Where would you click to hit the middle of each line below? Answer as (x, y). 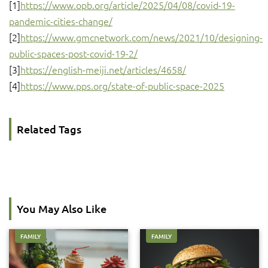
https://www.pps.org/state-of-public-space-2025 (122, 86)
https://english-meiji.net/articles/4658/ (103, 69)
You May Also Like (62, 208)
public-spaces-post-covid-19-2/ (73, 53)
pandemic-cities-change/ (61, 21)
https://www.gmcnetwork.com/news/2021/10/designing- (141, 37)
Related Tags (49, 129)
